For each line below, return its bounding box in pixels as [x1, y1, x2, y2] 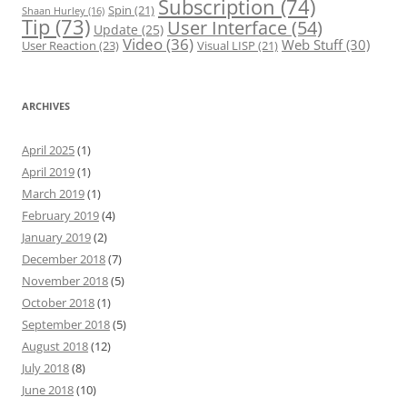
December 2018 [22, 251, 105, 267]
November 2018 [22, 273, 108, 289]
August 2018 [22, 338, 88, 354]
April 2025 [22, 142, 74, 158]
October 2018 [22, 294, 94, 311]
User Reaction [22, 37, 96, 54]
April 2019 [22, 164, 74, 180]
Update [94, 21, 138, 38]
